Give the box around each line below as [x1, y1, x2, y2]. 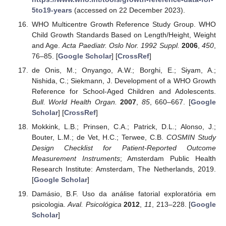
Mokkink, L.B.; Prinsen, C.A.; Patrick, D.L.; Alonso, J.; [31, 122, 216, 131]
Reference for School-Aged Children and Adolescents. [31, 87, 216, 95]
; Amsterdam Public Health [120, 154, 216, 162]
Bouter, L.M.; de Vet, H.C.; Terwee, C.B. [31, 133, 167, 141]
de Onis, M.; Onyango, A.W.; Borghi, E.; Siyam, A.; [31, 66, 216, 74]
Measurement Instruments [31, 154, 120, 162]
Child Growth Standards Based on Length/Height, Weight [31, 30, 216, 39]
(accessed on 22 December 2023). [72, 6, 185, 14]
